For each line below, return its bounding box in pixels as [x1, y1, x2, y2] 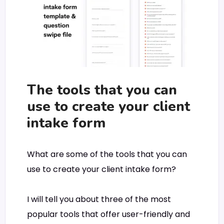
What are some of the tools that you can [27, 148, 187, 160]
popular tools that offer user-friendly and [27, 208, 190, 220]
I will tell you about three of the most [27, 193, 171, 205]
